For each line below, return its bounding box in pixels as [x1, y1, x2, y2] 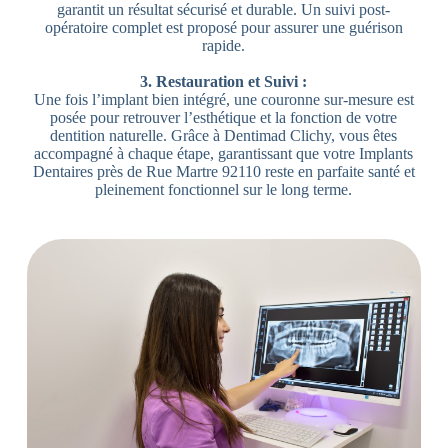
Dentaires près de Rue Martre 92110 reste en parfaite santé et [32, 162, 415, 180]
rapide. [202, 36, 246, 54]
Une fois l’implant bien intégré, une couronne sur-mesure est [33, 90, 414, 108]
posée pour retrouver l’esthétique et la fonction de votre [50, 108, 398, 126]
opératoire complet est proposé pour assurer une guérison [44, 18, 403, 36]
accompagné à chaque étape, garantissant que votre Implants [34, 144, 414, 162]
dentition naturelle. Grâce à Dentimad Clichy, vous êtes [50, 126, 398, 144]
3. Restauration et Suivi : [140, 72, 308, 90]
